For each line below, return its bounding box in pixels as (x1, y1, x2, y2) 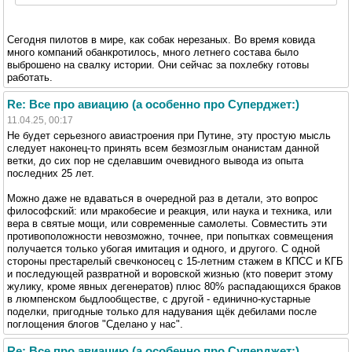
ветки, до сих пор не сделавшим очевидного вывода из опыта (7, 154, 303, 167)
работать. (7, 71, 53, 83)
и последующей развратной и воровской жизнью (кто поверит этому (7, 267, 333, 280)
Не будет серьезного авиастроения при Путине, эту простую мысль (7, 129, 331, 141)
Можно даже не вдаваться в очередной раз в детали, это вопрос (7, 192, 318, 204)
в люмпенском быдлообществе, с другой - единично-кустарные (7, 292, 310, 305)
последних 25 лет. (7, 167, 94, 179)
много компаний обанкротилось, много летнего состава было (7, 46, 299, 58)
